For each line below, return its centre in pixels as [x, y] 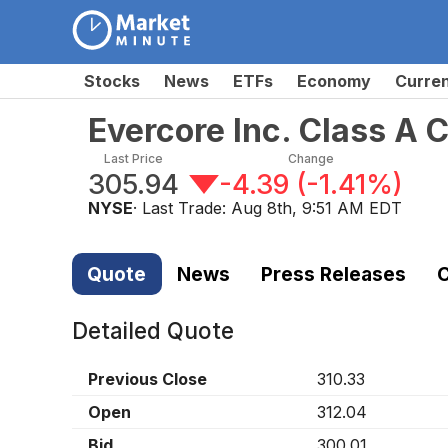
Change [310, 158]
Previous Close [147, 379]
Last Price [133, 158]
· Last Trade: [182, 208]
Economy [334, 81]
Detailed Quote [153, 331]
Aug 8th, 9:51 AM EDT [316, 208]
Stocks [112, 81]
